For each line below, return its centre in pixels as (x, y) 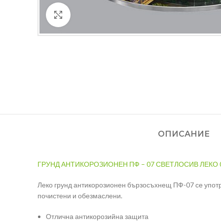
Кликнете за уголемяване (110, 15)
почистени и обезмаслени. (80, 196)
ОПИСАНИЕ (184, 134)
